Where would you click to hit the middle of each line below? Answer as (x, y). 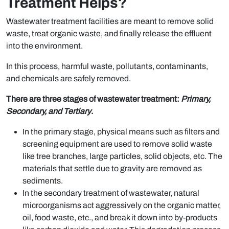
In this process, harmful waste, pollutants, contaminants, (107, 66)
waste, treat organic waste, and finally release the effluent (109, 34)
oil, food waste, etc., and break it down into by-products (120, 218)
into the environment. (44, 46)
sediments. (43, 181)
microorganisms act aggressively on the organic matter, (122, 205)
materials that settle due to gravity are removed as (112, 169)
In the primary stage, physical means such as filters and (121, 132)
